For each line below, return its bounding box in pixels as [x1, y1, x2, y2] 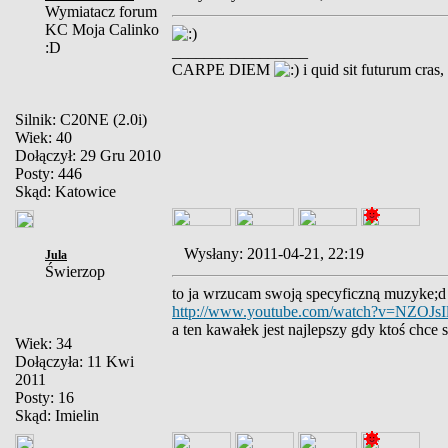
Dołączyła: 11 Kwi [15, 353, 134, 370]
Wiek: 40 [15, 129, 72, 146]
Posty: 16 [15, 389, 74, 406]
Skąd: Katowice [15, 183, 116, 200]
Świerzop [45, 263, 105, 280]
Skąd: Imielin [15, 407, 99, 424]
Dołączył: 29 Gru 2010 [15, 147, 161, 164]
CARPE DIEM [172, 61, 274, 78]
